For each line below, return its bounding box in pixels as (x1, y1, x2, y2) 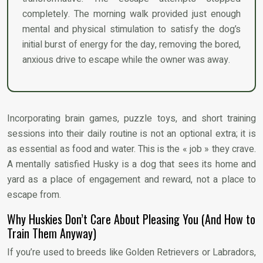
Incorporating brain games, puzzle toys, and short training (7, 111, 256, 126)
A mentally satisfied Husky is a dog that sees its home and (7, 157, 256, 171)
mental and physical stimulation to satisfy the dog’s (22, 22, 241, 36)
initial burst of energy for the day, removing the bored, (22, 37, 241, 52)
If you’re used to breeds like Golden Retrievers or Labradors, (7, 245, 256, 259)
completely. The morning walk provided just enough (22, 6, 241, 21)
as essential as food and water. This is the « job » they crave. (7, 141, 256, 156)
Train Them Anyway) (7, 224, 96, 242)
